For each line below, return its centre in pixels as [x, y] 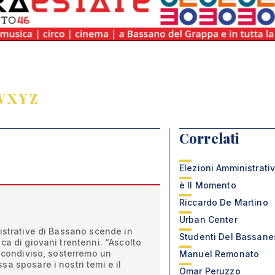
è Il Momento [208, 185]
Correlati [209, 138]
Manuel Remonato [219, 254]
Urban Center [208, 219]
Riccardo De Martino [224, 202]
